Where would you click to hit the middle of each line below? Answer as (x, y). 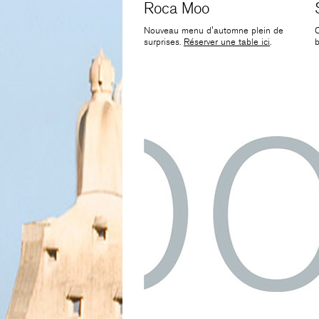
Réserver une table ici (227, 42)
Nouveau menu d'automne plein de (214, 31)
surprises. (164, 42)
